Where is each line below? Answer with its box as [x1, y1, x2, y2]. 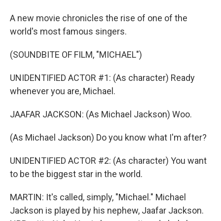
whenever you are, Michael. [10, 86, 115, 96]
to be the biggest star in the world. [10, 169, 143, 179]
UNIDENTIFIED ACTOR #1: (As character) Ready [10, 73, 195, 83]
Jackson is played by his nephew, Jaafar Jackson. [10, 205, 204, 216]
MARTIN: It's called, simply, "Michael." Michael [10, 192, 186, 202]
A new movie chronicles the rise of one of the [10, 13, 187, 23]
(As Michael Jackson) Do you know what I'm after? [10, 132, 207, 143]
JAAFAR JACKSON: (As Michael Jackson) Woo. [10, 109, 192, 119]
